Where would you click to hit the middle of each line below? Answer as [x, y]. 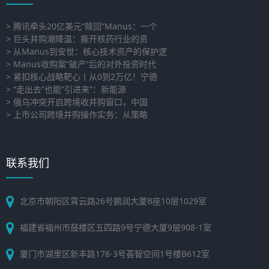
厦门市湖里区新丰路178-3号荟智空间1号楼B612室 [115, 254]
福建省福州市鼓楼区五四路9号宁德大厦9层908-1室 [116, 227]
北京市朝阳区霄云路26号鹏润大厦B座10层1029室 [113, 201]
